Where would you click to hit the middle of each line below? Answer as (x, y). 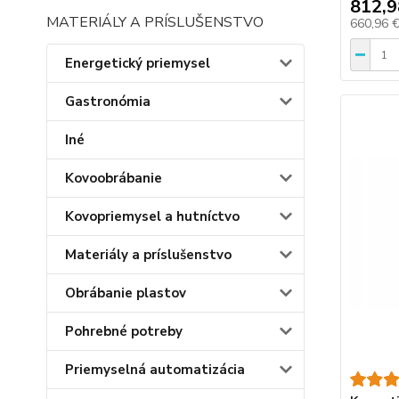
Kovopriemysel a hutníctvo (152, 216)
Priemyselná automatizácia (155, 370)
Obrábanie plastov (126, 293)
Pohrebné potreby (124, 331)
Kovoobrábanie (114, 178)
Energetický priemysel (138, 63)
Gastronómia (108, 102)
